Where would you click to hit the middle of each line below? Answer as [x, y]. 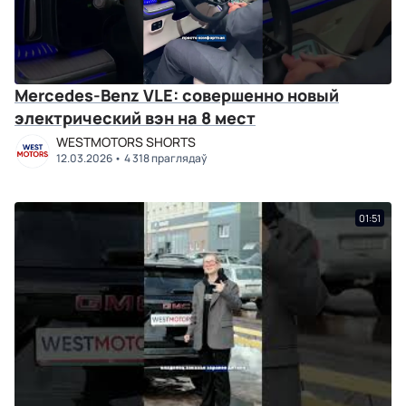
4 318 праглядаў [165, 158]
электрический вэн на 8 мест [135, 118]
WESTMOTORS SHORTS [126, 142]
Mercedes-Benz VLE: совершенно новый [177, 95]
